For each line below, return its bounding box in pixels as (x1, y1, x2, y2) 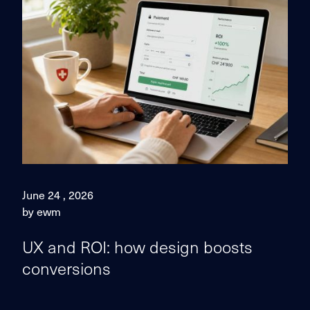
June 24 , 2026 (22, 186, 93, 203)
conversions (22, 255, 111, 280)
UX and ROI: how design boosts (22, 234, 253, 259)
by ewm (22, 203, 61, 219)
